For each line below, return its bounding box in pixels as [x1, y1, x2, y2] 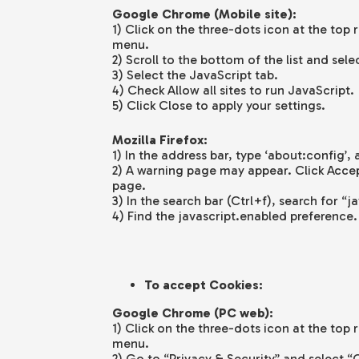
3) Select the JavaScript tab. [111, 67, 278, 83]
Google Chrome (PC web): [111, 305, 273, 321]
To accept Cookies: [143, 277, 263, 293]
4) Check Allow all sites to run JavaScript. [111, 83, 354, 99]
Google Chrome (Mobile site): [111, 6, 296, 22]
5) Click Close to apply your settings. [111, 98, 325, 114]
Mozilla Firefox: [111, 132, 208, 148]
